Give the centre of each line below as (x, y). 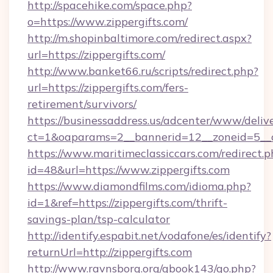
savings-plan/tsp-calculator (99, 219)
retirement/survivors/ (82, 104)
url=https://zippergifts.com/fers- (108, 87)
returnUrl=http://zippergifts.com (110, 252)
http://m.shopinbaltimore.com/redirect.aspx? (140, 38)
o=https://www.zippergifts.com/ (108, 22)
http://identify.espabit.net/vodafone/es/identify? (149, 236)
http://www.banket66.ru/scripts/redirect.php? (143, 71)
